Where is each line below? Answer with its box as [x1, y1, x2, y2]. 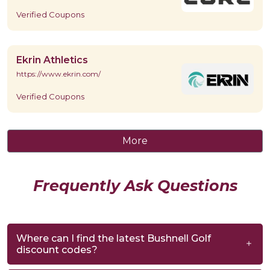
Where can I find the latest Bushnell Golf [16, 232, 211, 244]
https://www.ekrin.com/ [16, 69, 101, 78]
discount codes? [16, 243, 98, 256]
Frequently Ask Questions [33, 176, 237, 195]
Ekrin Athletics [16, 54, 88, 66]
